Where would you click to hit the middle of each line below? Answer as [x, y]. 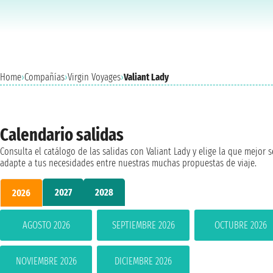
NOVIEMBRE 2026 [46, 261]
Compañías [44, 77]
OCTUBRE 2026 [240, 225]
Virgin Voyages [94, 77]
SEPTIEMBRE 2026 [143, 225]
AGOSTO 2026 [46, 225]
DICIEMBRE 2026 [144, 261]
